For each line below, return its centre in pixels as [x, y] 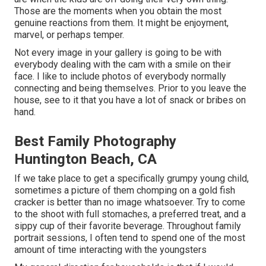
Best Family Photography [95, 142]
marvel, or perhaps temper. [69, 35]
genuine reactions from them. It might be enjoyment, [121, 23]
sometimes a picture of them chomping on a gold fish [125, 191]
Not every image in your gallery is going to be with [118, 53]
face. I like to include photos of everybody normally [120, 77]
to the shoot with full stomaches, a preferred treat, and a [130, 214]
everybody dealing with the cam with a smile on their [123, 65]
